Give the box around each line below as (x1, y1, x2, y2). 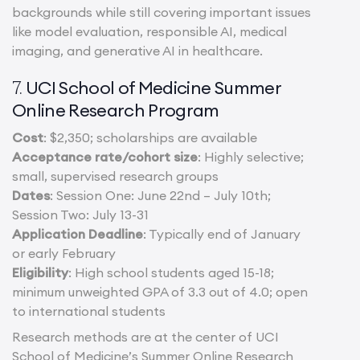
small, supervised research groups (12, 167, 219, 184)
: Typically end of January (143, 225, 301, 242)
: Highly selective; (198, 148, 304, 165)
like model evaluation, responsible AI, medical (12, 22, 287, 39)
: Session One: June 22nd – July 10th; (50, 186, 271, 203)
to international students (12, 302, 166, 319)
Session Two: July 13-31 (12, 206, 149, 223)
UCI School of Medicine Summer (26, 76, 280, 99)
